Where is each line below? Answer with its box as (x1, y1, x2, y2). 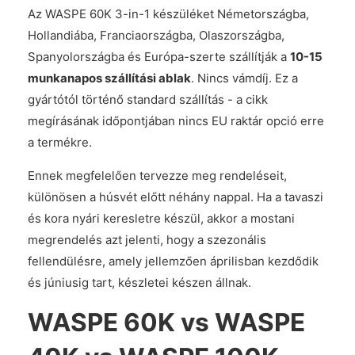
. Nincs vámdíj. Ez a (191, 71, 298, 86)
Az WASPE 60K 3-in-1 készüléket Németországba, (28, 6, 309, 21)
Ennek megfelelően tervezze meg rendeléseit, (28, 168, 287, 183)
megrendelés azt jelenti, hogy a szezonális (28, 232, 266, 247)
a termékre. (28, 135, 92, 150)
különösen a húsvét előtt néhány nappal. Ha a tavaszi (28, 189, 323, 204)
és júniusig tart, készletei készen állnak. (28, 275, 251, 290)
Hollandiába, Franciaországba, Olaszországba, (28, 28, 284, 43)
